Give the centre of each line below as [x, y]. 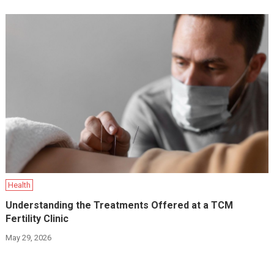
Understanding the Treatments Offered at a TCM [120, 206]
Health [20, 185]
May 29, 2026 [29, 238]
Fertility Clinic [37, 219]
